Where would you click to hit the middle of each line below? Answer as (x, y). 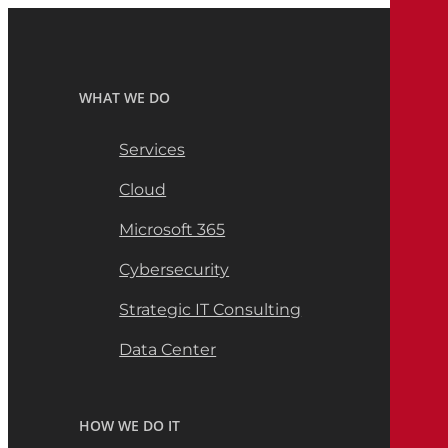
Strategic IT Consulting (210, 309)
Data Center (168, 349)
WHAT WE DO (125, 97)
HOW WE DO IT (130, 425)
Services (152, 149)
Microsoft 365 (172, 229)
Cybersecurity (174, 269)
